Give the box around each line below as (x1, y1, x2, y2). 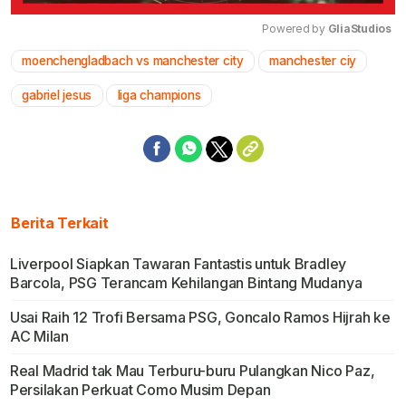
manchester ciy (269, 53, 357, 69)
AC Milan (9, 327, 69, 346)
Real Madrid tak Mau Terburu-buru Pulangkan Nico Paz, (9, 362, 375, 381)
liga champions (117, 88, 201, 103)
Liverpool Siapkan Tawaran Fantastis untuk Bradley (9, 255, 347, 274)
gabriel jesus (22, 88, 92, 103)
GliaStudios (327, 22, 391, 36)
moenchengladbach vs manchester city (22, 53, 244, 69)
